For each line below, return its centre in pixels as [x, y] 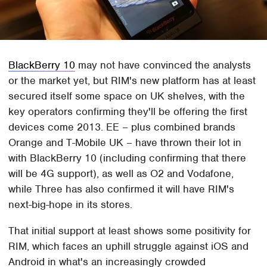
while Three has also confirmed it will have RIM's [122, 189]
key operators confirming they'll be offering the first [128, 111]
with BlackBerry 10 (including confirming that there [128, 158]
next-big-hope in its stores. [71, 204]
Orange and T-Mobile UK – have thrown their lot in [125, 142]
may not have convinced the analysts [163, 65]
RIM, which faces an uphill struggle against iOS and [129, 246]
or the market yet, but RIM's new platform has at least [132, 80]
